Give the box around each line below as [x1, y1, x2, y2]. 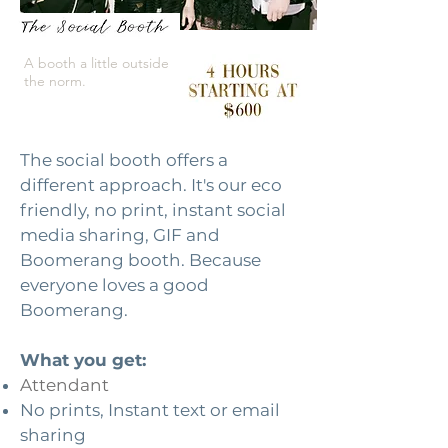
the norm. [24, 72, 86, 90]
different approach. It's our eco [20, 175, 282, 195]
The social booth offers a [20, 150, 228, 170]
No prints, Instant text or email [20, 400, 280, 420]
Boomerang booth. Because [20, 250, 261, 270]
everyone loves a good [20, 275, 209, 295]
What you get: [20, 350, 151, 370]
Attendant [20, 375, 113, 395]
